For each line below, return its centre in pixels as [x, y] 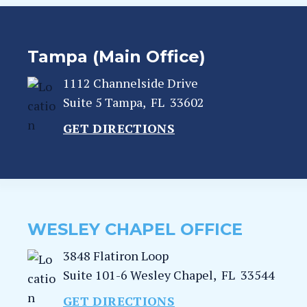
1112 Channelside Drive [131, 83]
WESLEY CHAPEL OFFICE [135, 229]
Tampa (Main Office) [116, 57]
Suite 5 [84, 102]
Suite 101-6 [97, 275]
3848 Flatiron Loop [116, 256]
